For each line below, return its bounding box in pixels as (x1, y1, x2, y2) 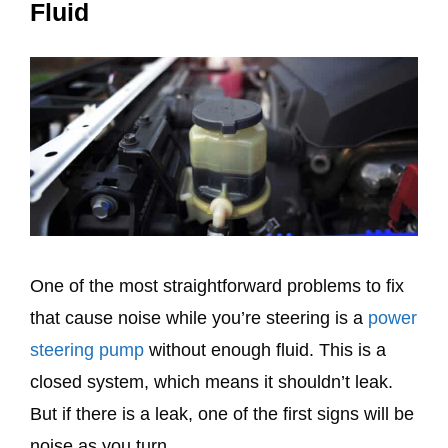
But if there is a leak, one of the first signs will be (30, 404, 414, 425)
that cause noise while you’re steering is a (30, 308, 368, 329)
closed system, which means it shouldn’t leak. (30, 372, 393, 393)
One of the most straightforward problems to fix (30, 276, 404, 297)
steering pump (30, 340, 144, 361)
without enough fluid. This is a (144, 340, 386, 361)
